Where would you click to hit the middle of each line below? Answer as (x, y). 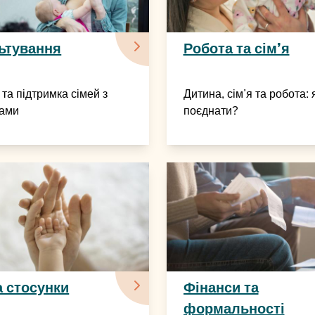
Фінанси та (221, 287)
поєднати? (211, 111)
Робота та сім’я (236, 49)
